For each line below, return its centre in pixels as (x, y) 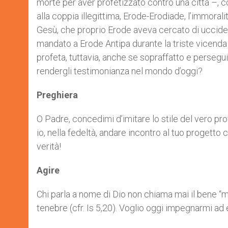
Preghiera (57, 95)
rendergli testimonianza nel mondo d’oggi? (121, 71)
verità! (50, 146)
